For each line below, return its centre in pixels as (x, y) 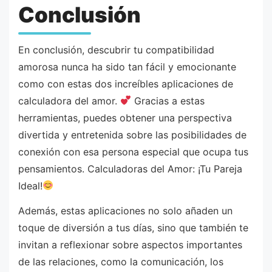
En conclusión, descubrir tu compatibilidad (116, 49)
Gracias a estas (168, 100)
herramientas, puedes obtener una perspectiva (125, 117)
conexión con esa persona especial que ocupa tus (133, 151)
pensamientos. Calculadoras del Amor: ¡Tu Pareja (130, 168)
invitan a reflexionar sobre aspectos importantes (130, 245)
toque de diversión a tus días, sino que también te (133, 228)
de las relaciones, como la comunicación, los (121, 262)
